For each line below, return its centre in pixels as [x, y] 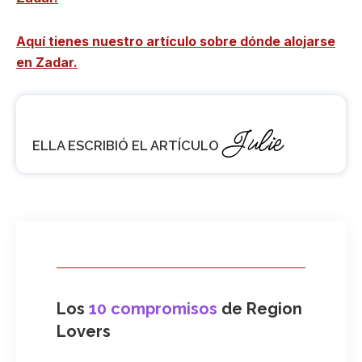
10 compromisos [155, 308]
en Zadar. [47, 62]
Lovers [84, 331]
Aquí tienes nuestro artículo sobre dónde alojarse [176, 41]
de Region [262, 308]
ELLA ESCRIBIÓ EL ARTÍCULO [127, 146]
